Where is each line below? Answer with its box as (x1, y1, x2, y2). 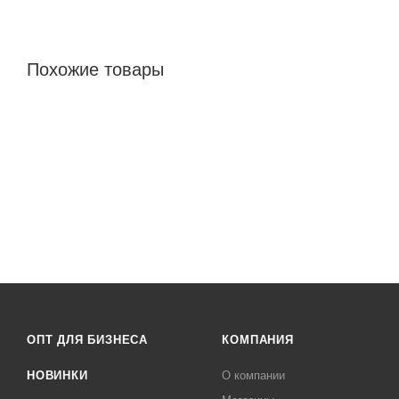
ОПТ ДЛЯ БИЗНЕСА (27, 333, 148, 346)
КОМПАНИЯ (222, 333, 294, 346)
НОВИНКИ (27, 369, 88, 382)
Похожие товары (27, 59, 164, 79)
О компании (222, 369, 286, 382)
